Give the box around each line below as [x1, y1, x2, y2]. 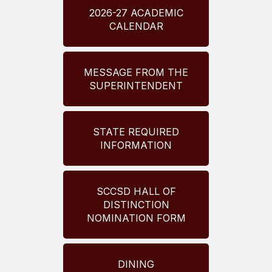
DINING [118, 258, 154, 271]
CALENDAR [109, 20, 163, 33]
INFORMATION [100, 139, 172, 152]
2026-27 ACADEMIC [89, 7, 183, 19]
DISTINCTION [103, 199, 169, 211]
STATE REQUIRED [93, 126, 179, 138]
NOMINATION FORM [86, 212, 186, 225]
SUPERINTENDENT [89, 80, 183, 92]
